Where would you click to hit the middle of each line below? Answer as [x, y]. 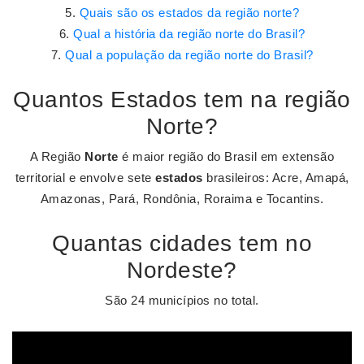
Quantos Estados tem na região [182, 100]
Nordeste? [182, 270]
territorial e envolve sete [85, 178]
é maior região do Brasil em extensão [226, 156]
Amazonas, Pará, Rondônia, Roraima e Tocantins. [182, 199]
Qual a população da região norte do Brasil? [189, 55]
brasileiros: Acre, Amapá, [276, 178]
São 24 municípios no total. [182, 300]
